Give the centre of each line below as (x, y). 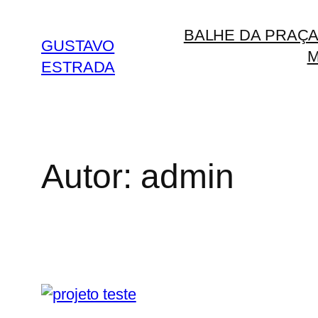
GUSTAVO (78, 46)
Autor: (91, 176)
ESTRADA (78, 67)
